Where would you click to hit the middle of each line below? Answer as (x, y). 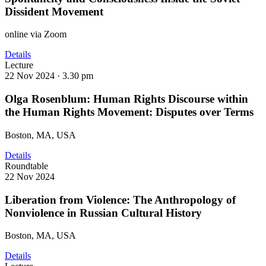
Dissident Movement (54, 11)
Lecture (19, 65)
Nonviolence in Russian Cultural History (103, 213)
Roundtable (26, 166)
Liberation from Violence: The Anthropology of (120, 199)
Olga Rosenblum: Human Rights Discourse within (126, 99)
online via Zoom (36, 34)
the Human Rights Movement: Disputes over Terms (129, 112)
